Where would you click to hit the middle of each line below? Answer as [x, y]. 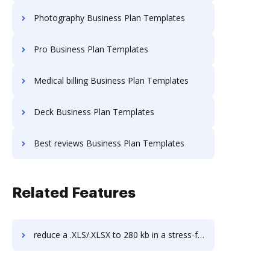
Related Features [74, 193]
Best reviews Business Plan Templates [109, 143]
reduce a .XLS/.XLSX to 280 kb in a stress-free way [116, 235]
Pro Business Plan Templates [91, 49]
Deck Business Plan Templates [94, 112]
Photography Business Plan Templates [109, 18]
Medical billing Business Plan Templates [111, 80]
